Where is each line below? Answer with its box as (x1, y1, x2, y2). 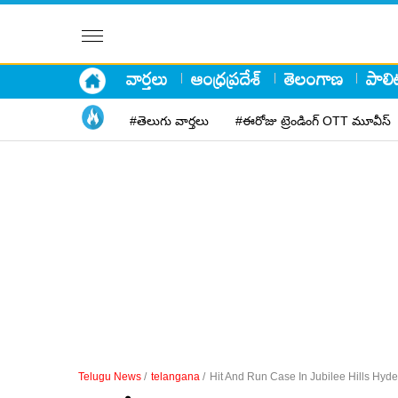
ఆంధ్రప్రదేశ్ (191, 60, 261, 96)
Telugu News (78, 370, 141, 383)
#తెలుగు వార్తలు (130, 113, 209, 128)
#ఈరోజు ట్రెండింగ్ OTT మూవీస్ (235, 113, 391, 128)
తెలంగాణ (284, 60, 343, 96)
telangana (151, 370, 200, 383)
